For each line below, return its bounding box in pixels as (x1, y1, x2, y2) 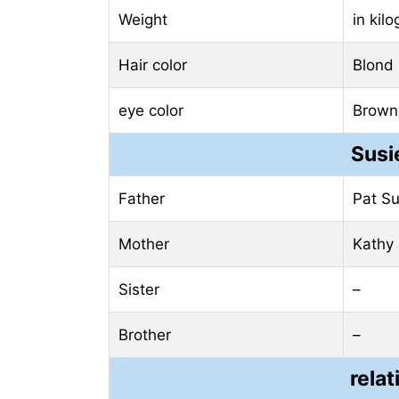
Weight (118, 11, 167, 29)
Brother (118, 326, 171, 345)
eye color (118, 102, 183, 120)
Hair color (118, 56, 187, 75)
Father (118, 190, 165, 208)
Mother (118, 235, 169, 254)
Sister (118, 281, 159, 299)
